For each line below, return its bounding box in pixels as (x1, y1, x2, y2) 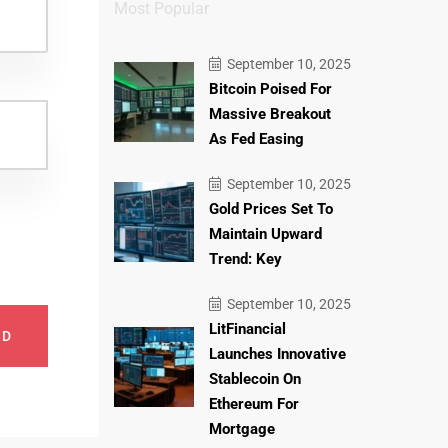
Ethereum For (208, 395, 299, 413)
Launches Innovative (208, 345, 346, 363)
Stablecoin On (208, 370, 301, 388)
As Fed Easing (208, 130, 304, 148)
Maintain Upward (208, 225, 322, 243)
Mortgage (208, 420, 275, 438)
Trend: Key (208, 250, 282, 268)
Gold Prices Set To (208, 200, 333, 218)
